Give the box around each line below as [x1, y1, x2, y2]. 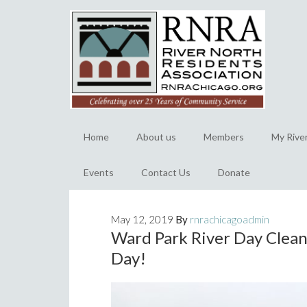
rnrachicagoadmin [190, 212, 269, 225]
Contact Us [141, 166, 191, 178]
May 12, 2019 [111, 212, 173, 225]
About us [136, 130, 176, 143]
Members [204, 130, 244, 143]
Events [84, 166, 114, 178]
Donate [218, 166, 250, 178]
